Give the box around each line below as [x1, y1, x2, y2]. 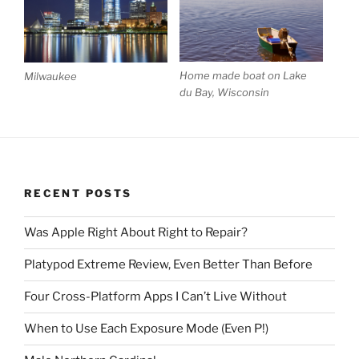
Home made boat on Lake [179, 69, 307, 83]
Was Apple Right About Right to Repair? [24, 225, 248, 240]
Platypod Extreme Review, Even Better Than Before [24, 257, 313, 272]
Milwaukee [24, 69, 77, 83]
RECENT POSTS [24, 187, 132, 200]
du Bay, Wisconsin [179, 86, 269, 99]
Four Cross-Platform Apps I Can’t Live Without [24, 289, 287, 305]
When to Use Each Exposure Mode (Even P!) [24, 321, 268, 337]
